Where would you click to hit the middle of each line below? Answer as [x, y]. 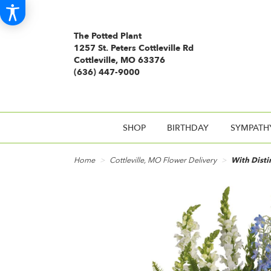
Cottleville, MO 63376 [119, 60]
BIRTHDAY [188, 128]
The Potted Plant [108, 36]
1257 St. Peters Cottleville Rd [134, 48]
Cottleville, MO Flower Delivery [163, 161]
